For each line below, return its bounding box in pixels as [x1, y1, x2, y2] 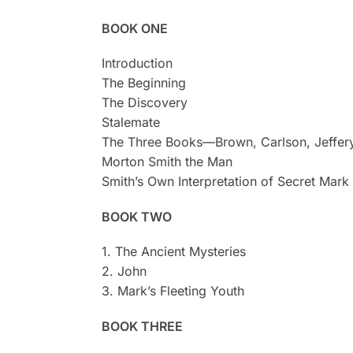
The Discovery [101, 95, 188, 111]
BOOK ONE [101, 20, 168, 36]
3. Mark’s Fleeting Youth [101, 283, 244, 299]
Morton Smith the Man [101, 154, 232, 170]
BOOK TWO [101, 208, 172, 225]
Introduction [101, 55, 173, 72]
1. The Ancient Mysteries [101, 243, 246, 260]
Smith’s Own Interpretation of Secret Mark [101, 173, 349, 190]
